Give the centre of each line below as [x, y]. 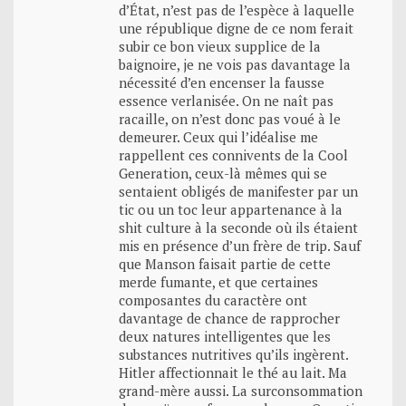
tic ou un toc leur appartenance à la [231, 209]
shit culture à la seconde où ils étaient [238, 227]
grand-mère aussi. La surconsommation [241, 390]
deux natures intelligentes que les [225, 336]
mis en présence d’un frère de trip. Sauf [240, 245]
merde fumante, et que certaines [218, 281]
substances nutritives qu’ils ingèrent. [233, 354]
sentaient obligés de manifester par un [238, 191]
